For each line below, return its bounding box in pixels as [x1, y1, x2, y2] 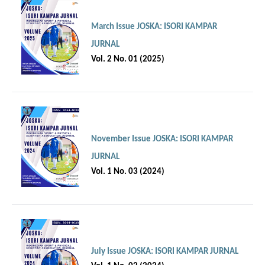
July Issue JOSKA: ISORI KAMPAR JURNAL [91, 247, 238, 256]
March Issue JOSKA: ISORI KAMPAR [91, 22, 217, 31]
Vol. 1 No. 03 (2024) [91, 167, 164, 176]
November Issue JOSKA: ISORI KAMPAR [91, 134, 233, 144]
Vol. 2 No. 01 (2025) [91, 54, 164, 64]
